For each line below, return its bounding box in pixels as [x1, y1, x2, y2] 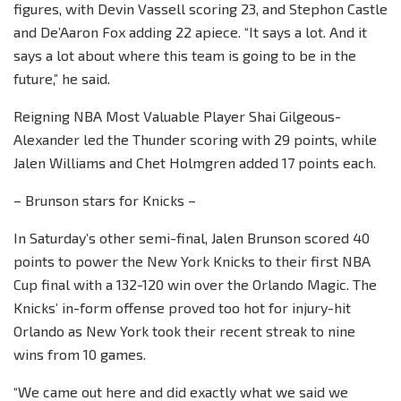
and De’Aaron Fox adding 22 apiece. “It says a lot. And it [13, 23, 367, 41]
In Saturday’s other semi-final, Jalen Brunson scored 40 [13, 229, 370, 247]
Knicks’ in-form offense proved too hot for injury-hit [13, 299, 351, 317]
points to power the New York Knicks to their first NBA [13, 252, 371, 270]
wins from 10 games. [13, 346, 146, 363]
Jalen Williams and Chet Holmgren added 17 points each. [13, 154, 376, 172]
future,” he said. [13, 70, 110, 88]
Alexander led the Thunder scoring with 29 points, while [13, 131, 377, 149]
